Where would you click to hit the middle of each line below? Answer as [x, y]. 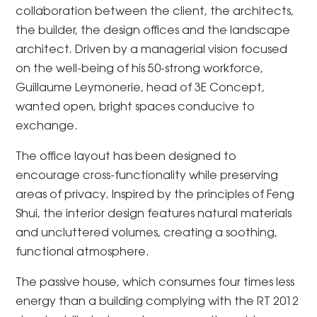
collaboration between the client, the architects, [155, 12]
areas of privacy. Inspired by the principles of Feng [155, 195]
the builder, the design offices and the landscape [153, 31]
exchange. [47, 127]
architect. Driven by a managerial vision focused [152, 50]
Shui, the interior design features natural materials [154, 214]
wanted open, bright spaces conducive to [136, 108]
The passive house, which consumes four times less [155, 283]
